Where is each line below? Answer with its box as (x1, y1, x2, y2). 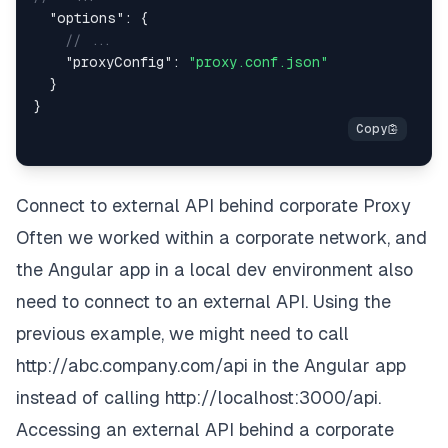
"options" (49, 9, 124, 26)
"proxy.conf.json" (188, 53, 328, 70)
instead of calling (16, 386, 165, 408)
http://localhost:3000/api (165, 386, 378, 408)
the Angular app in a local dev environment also (16, 258, 413, 280)
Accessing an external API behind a (16, 418, 315, 440)
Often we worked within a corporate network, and (16, 226, 427, 248)
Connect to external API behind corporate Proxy (16, 194, 411, 216)
